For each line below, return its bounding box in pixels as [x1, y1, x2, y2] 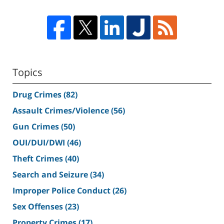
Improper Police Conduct [12, 185, 112, 196]
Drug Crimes [12, 89, 63, 100]
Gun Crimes [12, 121, 61, 132]
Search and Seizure [12, 169, 90, 180]
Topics [12, 65, 42, 79]
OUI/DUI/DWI [12, 137, 67, 148]
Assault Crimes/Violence [12, 105, 111, 116]
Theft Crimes [12, 153, 65, 164]
